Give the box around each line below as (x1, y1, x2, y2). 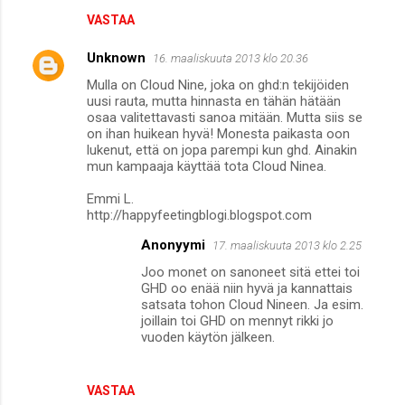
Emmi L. (87, 191, 134, 208)
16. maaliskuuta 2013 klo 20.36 (153, 52, 308, 66)
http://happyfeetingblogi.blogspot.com (87, 207, 312, 224)
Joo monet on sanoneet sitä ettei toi (141, 264, 360, 281)
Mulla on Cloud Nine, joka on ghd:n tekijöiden (87, 77, 349, 94)
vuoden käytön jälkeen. (141, 329, 275, 346)
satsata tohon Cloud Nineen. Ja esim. (141, 297, 363, 314)
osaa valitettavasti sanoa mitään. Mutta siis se (87, 109, 363, 127)
